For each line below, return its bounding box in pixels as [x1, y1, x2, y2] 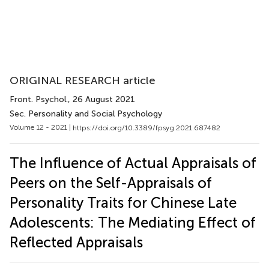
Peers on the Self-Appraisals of [10, 174, 212, 192]
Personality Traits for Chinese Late [10, 193, 237, 211]
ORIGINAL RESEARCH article [10, 74, 156, 87]
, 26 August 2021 [68, 94, 135, 104]
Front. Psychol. [10, 94, 68, 104]
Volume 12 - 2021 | [10, 123, 73, 131]
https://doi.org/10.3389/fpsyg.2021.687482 [73, 123, 220, 132]
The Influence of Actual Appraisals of [10, 154, 256, 172]
